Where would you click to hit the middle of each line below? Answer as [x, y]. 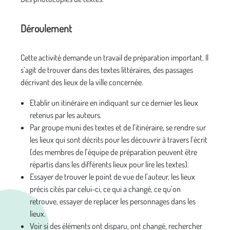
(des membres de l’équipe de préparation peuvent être [113, 152]
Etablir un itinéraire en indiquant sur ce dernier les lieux [114, 103]
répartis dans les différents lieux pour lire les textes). [109, 164]
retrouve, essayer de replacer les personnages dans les [113, 201]
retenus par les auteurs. [66, 115]
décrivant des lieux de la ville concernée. [82, 82]
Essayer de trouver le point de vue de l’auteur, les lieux [112, 177]
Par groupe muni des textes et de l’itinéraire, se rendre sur [118, 127]
